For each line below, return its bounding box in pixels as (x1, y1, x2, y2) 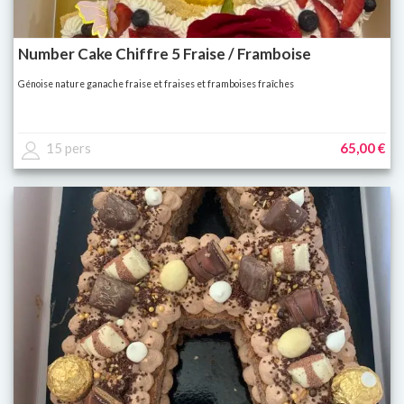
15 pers (46, 140, 91, 157)
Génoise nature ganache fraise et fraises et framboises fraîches (18, 78, 294, 90)
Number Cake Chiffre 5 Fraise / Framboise (18, 44, 311, 64)
